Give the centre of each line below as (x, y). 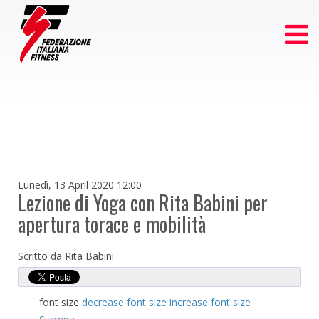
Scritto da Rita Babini (66, 256)
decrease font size (124, 302)
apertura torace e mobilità (112, 224)
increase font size (210, 302)
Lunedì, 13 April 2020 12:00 (80, 185)
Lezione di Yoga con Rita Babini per (143, 203)
